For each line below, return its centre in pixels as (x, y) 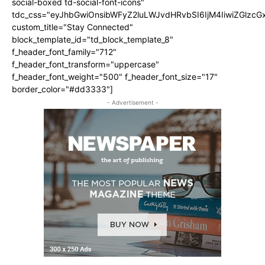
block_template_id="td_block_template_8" (93, 40)
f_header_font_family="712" (64, 52)
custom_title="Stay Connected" (72, 27)
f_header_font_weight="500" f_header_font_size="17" (115, 77)
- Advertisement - (132, 103)
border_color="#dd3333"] (62, 89)
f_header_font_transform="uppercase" (85, 64)
